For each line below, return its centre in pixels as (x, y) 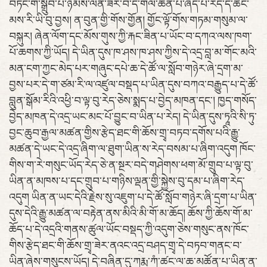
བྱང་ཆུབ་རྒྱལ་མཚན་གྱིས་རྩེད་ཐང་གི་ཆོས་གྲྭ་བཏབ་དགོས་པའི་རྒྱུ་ (125, 133)
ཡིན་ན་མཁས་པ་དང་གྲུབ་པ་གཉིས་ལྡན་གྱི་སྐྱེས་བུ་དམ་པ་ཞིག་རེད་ (127, 182)
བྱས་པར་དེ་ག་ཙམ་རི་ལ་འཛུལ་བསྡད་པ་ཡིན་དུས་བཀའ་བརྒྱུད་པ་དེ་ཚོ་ (133, 85)
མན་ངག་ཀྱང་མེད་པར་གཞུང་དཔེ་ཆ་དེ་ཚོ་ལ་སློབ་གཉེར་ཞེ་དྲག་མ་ (126, 69)
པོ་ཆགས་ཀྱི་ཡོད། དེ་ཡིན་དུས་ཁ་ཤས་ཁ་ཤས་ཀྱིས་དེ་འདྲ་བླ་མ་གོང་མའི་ (133, 53)
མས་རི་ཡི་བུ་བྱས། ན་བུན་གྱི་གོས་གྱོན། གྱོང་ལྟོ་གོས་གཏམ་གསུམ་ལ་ (128, 21)
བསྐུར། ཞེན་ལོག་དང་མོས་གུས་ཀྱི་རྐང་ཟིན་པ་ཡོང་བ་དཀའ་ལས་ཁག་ (131, 37)
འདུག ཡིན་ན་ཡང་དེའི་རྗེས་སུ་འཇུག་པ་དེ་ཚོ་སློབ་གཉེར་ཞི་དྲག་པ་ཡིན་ (133, 198)
